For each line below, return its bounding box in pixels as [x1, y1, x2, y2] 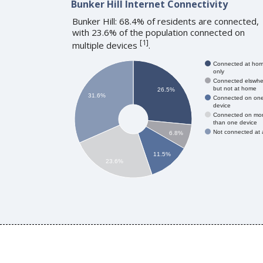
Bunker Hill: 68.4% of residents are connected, [72, 15, 259, 27]
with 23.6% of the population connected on [72, 26, 245, 38]
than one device [213, 119, 257, 126]
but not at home [213, 85, 257, 92]
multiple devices [72, 39, 140, 51]
